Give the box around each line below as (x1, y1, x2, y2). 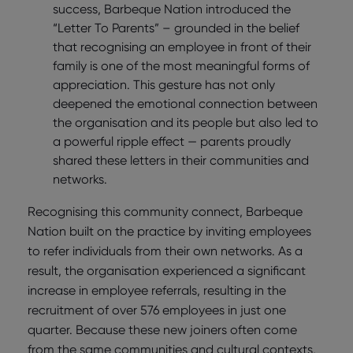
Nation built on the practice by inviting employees (28, 224, 311, 240)
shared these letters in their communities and (53, 153, 309, 169)
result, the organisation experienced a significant (28, 263, 306, 279)
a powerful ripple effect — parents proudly (53, 134, 291, 150)
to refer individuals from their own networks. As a (28, 243, 303, 259)
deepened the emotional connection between (53, 96, 318, 112)
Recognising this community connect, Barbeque (28, 204, 303, 220)
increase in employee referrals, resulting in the (28, 283, 286, 299)
